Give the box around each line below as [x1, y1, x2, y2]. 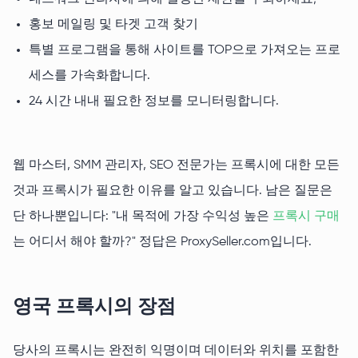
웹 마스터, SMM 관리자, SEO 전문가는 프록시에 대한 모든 [13, 159, 340, 173]
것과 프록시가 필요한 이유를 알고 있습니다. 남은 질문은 [13, 185, 332, 198]
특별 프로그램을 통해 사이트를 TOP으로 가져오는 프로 [29, 44, 340, 58]
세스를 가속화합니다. [29, 70, 150, 83]
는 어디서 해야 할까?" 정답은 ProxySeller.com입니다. [13, 236, 312, 249]
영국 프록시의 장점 [13, 294, 176, 318]
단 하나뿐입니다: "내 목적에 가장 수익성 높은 [13, 210, 272, 224]
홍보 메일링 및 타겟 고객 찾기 [29, 18, 198, 32]
